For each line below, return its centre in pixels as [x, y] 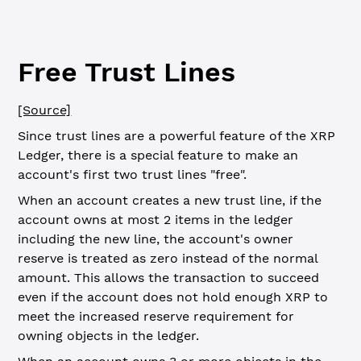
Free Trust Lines [127, 72]
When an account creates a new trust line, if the [170, 200]
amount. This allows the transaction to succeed [169, 278]
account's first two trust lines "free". [133, 174]
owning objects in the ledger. [109, 336]
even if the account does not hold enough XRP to [173, 297]
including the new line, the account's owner [156, 239]
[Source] [45, 110]
